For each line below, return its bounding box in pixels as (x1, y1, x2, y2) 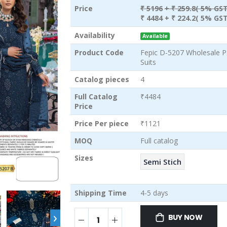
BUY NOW (168, 212, 203, 223)
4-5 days (140, 188, 168, 198)
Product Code (74, 48, 124, 58)
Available (142, 32, 168, 40)
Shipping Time (74, 188, 127, 198)
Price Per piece (74, 119, 129, 129)
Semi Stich (143, 156, 181, 167)
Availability (74, 30, 115, 41)
